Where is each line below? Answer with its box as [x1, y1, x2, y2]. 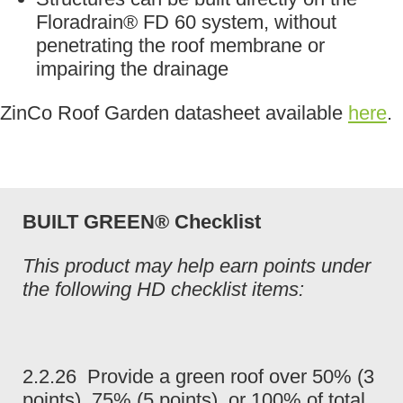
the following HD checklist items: [22, 277, 304, 300]
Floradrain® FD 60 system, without [36, 11, 336, 34]
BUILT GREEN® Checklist [22, 210, 261, 234]
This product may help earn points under [22, 254, 371, 277]
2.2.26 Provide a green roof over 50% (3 [22, 364, 374, 388]
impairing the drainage [36, 58, 228, 81]
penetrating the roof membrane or [36, 34, 325, 58]
